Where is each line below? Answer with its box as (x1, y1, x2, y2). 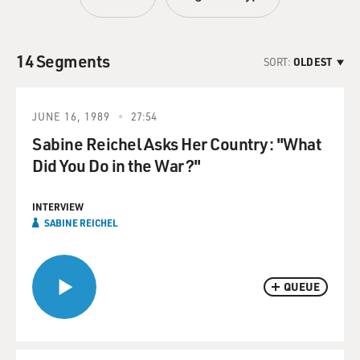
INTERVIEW (32, 200, 84, 213)
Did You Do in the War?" (32, 154, 201, 176)
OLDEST (293, 54, 332, 68)
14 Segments (16, 50, 110, 72)
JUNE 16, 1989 (32, 109, 110, 123)
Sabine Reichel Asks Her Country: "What (32, 133, 321, 154)
